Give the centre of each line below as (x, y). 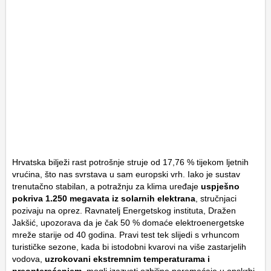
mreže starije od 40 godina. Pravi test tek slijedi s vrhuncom (126, 235)
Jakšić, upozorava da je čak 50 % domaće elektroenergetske (128, 223)
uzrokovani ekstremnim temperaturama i (127, 259)
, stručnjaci (216, 199)
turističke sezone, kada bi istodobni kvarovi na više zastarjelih (129, 247)
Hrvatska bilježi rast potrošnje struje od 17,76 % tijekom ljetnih (130, 162)
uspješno (220, 187)
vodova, (28, 259)
